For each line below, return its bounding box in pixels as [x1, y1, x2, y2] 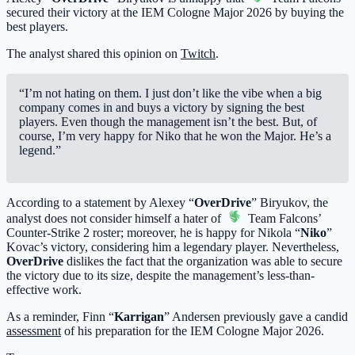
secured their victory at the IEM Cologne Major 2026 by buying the [6, 6, 344, 20]
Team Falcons [245, 212, 318, 226]
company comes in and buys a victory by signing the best [19, 101, 304, 115]
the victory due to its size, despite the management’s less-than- [6, 269, 315, 283]
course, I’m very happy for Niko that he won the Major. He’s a [19, 129, 331, 143]
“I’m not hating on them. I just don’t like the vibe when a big [19, 86, 322, 101]
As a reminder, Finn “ [6, 310, 114, 324]
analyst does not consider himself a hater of [6, 212, 224, 226]
